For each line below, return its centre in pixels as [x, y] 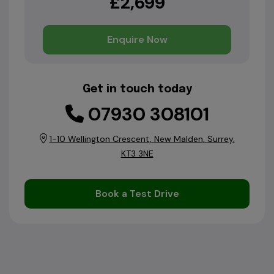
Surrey [220, 139]
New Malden [178, 139]
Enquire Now [137, 39]
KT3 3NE [137, 154]
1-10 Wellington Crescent [99, 139]
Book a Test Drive [137, 194]
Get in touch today [137, 89]
